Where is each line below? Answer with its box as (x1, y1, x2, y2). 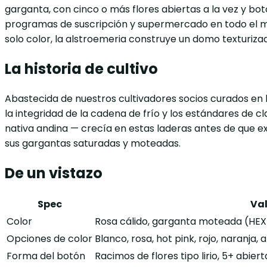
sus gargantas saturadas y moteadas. (5, 136, 181, 150)
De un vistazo (5, 163, 103, 183)
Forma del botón (7, 249, 85, 263)
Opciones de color (7, 232, 92, 246)
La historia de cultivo (5, 58, 158, 79)
